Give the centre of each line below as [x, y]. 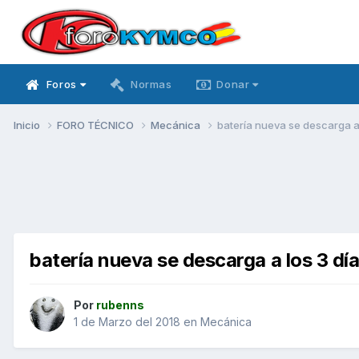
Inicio [28, 125]
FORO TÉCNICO [97, 125]
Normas [151, 84]
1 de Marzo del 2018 [127, 322]
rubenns [120, 305]
